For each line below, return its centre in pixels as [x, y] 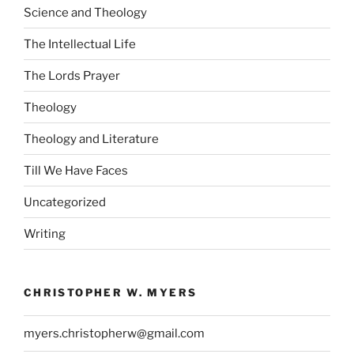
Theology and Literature [91, 139]
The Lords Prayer [72, 75]
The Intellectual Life [80, 44]
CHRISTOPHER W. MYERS [111, 293]
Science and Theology [85, 12]
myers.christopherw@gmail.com [114, 333]
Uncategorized [65, 202]
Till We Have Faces [76, 170]
